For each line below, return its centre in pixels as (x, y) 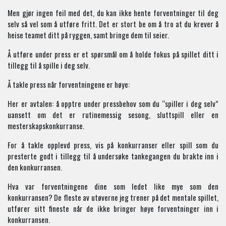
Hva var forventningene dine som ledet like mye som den (113, 186)
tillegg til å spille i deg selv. (49, 65)
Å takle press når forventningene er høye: (69, 84)
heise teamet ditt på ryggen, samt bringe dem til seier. (88, 35)
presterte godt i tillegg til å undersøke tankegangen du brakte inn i (113, 156)
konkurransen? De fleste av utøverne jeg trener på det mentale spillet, (113, 197)
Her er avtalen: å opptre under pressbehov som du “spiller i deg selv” (113, 103)
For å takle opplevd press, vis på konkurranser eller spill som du (113, 145)
